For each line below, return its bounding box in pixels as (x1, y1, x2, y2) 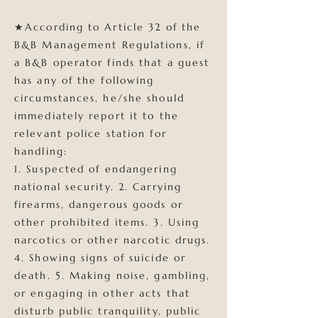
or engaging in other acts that (14, 287, 191, 300)
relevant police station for (14, 127, 167, 140)
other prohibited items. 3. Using (14, 216, 200, 229)
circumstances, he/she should (14, 92, 185, 104)
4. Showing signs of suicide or (14, 251, 187, 264)
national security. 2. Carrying (14, 180, 182, 193)
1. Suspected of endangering (14, 163, 177, 175)
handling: (14, 145, 67, 158)
